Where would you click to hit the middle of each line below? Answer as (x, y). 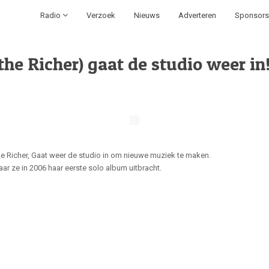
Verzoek (101, 15)
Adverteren (197, 15)
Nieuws (147, 15)
